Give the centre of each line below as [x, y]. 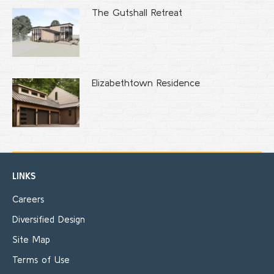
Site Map [31, 240]
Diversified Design [49, 220]
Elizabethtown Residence [146, 83]
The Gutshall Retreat [137, 13]
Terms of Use [41, 260]
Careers [28, 199]
